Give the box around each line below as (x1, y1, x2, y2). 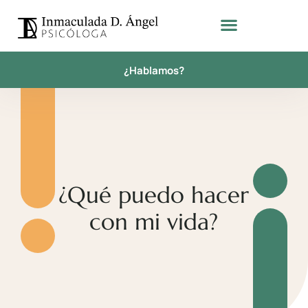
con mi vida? (89, 208, 219, 236)
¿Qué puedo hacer (58, 181, 250, 210)
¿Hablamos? (124, 63, 184, 78)
